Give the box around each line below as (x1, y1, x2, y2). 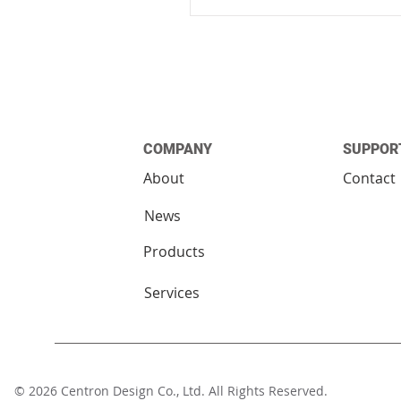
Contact (343, 168, 396, 188)
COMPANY (143, 141, 212, 158)
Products (143, 242, 205, 261)
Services (144, 283, 200, 303)
